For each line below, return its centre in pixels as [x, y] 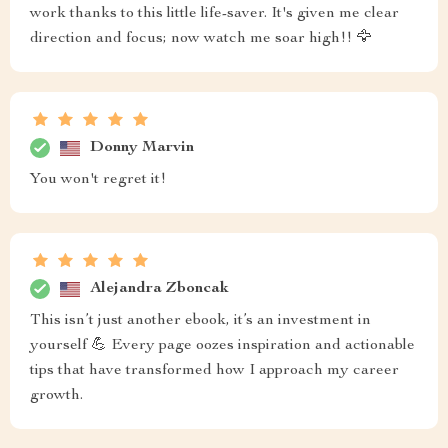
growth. [56, 396]
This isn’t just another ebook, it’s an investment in [200, 321]
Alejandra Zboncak [159, 288]
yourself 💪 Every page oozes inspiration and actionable [222, 346]
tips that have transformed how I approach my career [214, 371]
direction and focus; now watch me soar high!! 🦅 [201, 39]
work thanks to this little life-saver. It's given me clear [214, 14]
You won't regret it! [98, 180]
